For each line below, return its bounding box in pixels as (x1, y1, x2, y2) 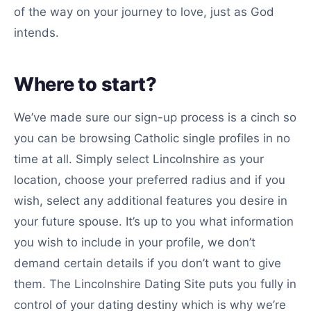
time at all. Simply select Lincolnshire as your (14, 152, 264, 166)
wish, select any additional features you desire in (14, 194, 287, 208)
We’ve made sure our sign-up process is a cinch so (14, 110, 296, 124)
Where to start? (14, 73, 157, 96)
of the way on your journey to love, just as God (14, 5, 274, 19)
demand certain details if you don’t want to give (14, 256, 281, 270)
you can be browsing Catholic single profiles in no (14, 131, 290, 145)
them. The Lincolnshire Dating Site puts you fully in (14, 277, 296, 291)
